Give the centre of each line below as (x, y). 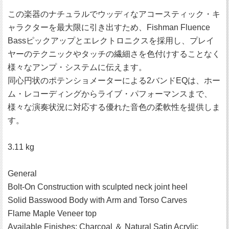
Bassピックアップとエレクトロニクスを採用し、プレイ (111, 41)
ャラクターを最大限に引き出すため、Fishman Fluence (109, 28)
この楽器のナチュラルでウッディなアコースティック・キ (114, 14)
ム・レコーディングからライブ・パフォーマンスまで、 (110, 94)
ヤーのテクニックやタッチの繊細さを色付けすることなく (114, 54)
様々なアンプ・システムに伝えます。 (77, 67)
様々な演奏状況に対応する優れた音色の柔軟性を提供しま (114, 107)
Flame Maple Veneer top (52, 214)
